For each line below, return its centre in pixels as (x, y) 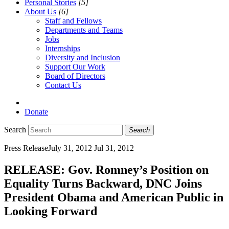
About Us (40, 11)
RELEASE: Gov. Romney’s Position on (106, 169)
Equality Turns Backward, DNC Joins (103, 183)
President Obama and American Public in (114, 197)
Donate (36, 111)
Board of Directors (75, 76)
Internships (63, 48)
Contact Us (63, 85)
